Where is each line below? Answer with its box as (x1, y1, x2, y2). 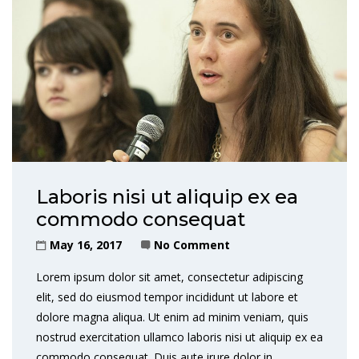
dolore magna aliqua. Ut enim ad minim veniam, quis (36, 309, 309, 325)
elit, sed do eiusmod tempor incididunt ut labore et (36, 289, 298, 305)
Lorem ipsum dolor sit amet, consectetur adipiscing (36, 269, 303, 285)
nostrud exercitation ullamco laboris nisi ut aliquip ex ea (36, 329, 323, 345)
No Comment (154, 237, 230, 253)
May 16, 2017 (50, 237, 122, 253)
